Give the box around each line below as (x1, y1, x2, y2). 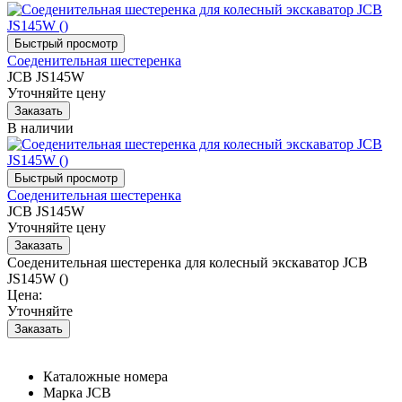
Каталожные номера (43, 368, 168, 384)
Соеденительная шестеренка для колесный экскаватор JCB (7, 254, 368, 270)
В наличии (7, 119, 74, 135)
